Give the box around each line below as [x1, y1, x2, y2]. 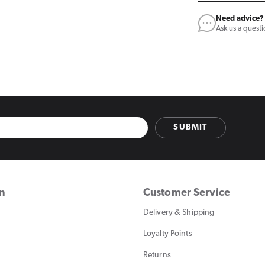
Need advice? [216, 14, 264, 22]
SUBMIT [173, 123, 208, 132]
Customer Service [143, 187, 230, 199]
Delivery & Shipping [143, 208, 215, 217]
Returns [143, 250, 171, 260]
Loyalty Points [143, 229, 192, 238]
